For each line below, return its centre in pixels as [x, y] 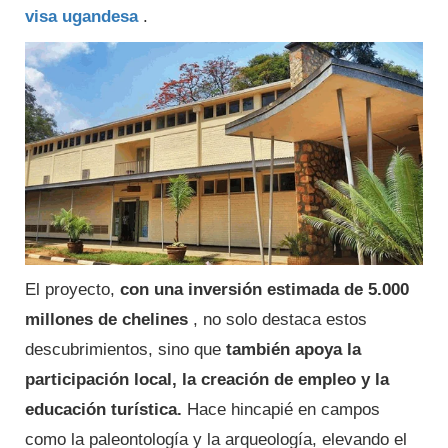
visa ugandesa [81, 17]
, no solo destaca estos [277, 320]
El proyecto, [72, 290]
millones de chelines [106, 320]
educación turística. [103, 410]
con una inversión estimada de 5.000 [264, 290]
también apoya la [293, 350]
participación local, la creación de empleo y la [207, 380]
